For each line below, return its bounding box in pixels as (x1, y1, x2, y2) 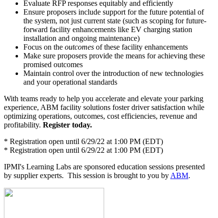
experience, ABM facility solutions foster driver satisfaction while (4, 103, 204, 111)
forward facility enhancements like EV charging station (23, 25, 192, 34)
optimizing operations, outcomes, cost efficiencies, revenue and (4, 111, 197, 120)
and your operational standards (23, 77, 117, 86)
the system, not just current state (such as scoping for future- (23, 16, 206, 25)
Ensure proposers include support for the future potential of (23, 7, 204, 16)
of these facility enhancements (94, 42, 188, 51)
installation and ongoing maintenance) (23, 34, 140, 42)
